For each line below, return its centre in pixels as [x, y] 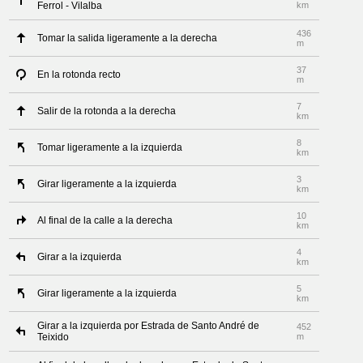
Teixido [53, 337]
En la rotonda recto [79, 75]
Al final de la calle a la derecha [105, 220]
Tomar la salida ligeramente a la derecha [128, 38]
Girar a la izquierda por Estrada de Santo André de [149, 326]
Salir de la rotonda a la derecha [107, 111]
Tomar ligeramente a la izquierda [110, 147]
